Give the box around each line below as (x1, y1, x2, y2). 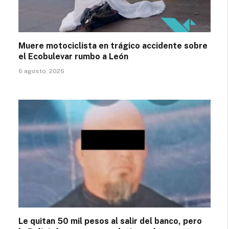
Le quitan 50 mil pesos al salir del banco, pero (18, 216, 202, 226)
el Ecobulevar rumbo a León (18, 51, 128, 61)
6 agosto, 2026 (18, 67, 64, 75)
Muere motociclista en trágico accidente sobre (18, 40, 208, 51)
